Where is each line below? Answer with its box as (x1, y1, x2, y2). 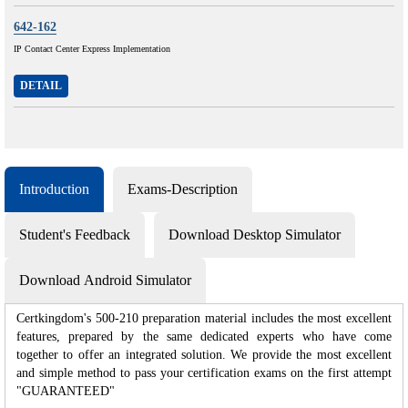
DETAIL (20, 78, 62, 92)
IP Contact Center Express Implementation (14, 43, 170, 54)
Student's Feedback (19, 226, 130, 242)
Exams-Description (127, 180, 238, 197)
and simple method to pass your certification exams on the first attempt (16, 365, 392, 380)
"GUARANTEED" (16, 383, 115, 398)
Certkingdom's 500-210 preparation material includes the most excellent (16, 311, 392, 325)
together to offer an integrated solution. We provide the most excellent (16, 347, 392, 362)
